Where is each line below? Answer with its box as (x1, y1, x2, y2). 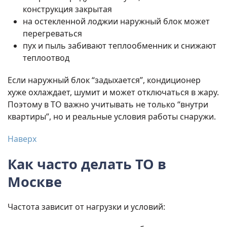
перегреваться (23, 28, 82, 40)
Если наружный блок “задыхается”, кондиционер (8, 74, 201, 86)
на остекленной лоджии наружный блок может (23, 16, 210, 27)
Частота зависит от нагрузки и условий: (8, 201, 165, 213)
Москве (8, 172, 62, 192)
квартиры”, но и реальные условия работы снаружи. (8, 111, 216, 123)
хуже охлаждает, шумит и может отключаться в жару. (8, 87, 219, 98)
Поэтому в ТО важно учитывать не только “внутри (8, 99, 208, 110)
